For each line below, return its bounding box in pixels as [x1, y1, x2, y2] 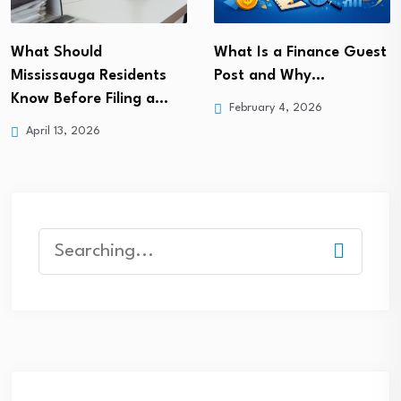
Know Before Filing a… [11, 91, 168, 107]
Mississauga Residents [11, 68, 166, 84]
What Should [11, 45, 102, 61]
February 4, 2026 [226, 102, 322, 115]
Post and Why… [214, 68, 325, 84]
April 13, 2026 [22, 125, 100, 138]
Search [38, 233, 93, 252]
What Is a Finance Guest [214, 45, 387, 61]
